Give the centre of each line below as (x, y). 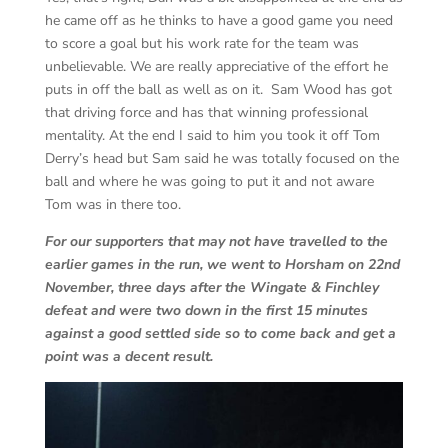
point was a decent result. (128, 357)
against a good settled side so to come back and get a (220, 334)
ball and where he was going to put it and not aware (209, 182)
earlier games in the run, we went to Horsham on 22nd (222, 265)
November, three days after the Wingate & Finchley (211, 288)
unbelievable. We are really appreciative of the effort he (216, 67)
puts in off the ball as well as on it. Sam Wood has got (218, 90)
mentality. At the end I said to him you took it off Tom (212, 136)
